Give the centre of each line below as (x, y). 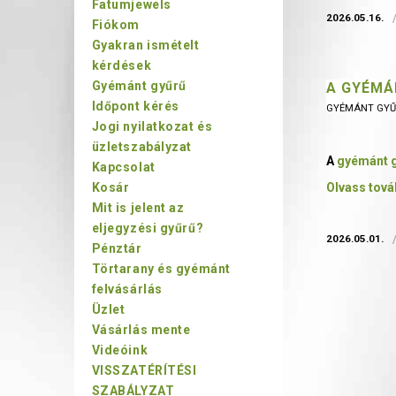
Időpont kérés (135, 106)
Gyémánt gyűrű (139, 86)
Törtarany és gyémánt (161, 269)
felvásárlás (127, 289)
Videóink (120, 350)
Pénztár (117, 248)
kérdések (122, 65)
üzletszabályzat (141, 147)
